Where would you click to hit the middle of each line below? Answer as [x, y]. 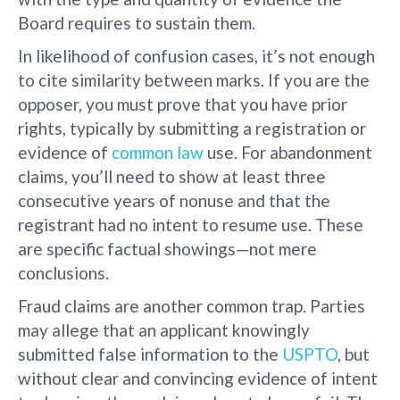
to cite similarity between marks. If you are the [194, 79]
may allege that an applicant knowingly [164, 329]
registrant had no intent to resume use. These [191, 224]
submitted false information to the [150, 354]
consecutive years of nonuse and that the [174, 200]
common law [158, 152]
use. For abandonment [288, 152]
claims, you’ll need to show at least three [172, 176]
